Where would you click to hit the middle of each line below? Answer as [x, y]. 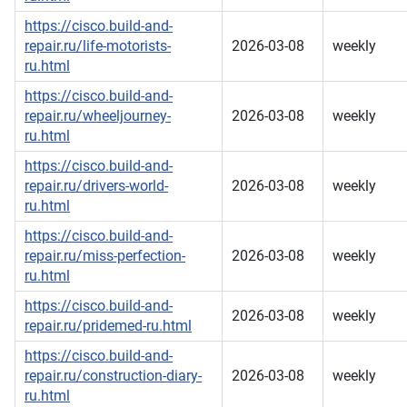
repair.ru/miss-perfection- [105, 256]
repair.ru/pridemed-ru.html [108, 326]
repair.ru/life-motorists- [98, 46]
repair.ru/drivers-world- [96, 186]
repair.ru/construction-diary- [113, 376]
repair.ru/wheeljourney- [98, 116]
